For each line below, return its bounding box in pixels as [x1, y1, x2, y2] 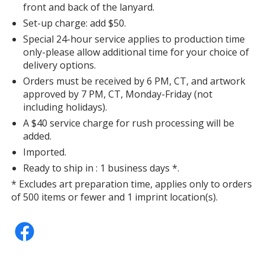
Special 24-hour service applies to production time [23, 33, 245, 46]
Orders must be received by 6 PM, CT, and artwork [23, 75, 246, 88]
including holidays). [23, 101, 108, 114]
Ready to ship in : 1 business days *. [23, 161, 180, 175]
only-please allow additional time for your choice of [23, 46, 250, 59]
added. [23, 130, 52, 143]
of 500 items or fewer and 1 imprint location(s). [11, 190, 218, 204]
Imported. [23, 146, 67, 159]
